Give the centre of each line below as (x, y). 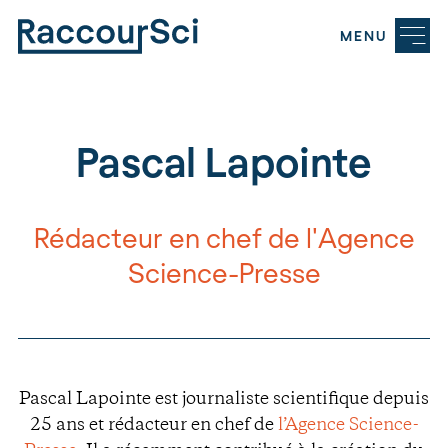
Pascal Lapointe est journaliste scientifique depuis (224, 400)
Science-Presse (224, 272)
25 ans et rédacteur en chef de (153, 426)
